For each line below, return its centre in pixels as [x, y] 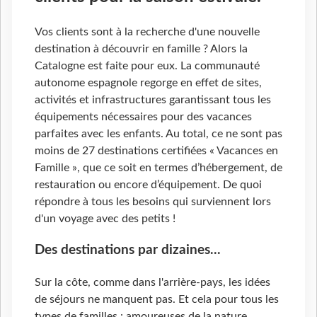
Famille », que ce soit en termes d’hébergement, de [158, 168]
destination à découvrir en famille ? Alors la [141, 49]
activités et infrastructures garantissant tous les [153, 100]
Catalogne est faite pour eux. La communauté [147, 66]
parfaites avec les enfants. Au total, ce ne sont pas [158, 134]
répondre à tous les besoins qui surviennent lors [153, 202]
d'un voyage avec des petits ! [105, 219]
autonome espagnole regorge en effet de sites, [148, 83]
